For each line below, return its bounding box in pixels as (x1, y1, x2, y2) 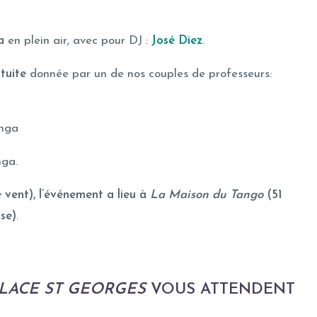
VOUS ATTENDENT (145, 281, 295, 298)
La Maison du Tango (150, 188, 263, 201)
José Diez (151, 34, 202, 47)
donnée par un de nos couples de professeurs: (26, 67, 272, 80)
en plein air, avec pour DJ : (4, 34, 151, 47)
